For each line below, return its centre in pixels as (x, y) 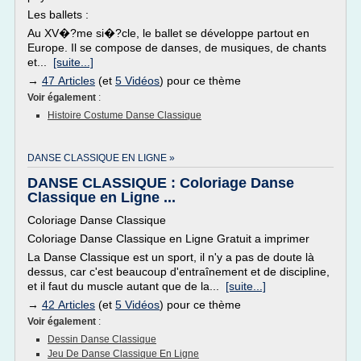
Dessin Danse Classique (102, 339)
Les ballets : (58, 15)
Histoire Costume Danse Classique (124, 115)
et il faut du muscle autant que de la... (127, 286)
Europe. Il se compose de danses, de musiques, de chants (177, 48)
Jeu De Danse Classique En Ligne (123, 354)
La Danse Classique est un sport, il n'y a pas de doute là (171, 257)
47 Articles (68, 81)
